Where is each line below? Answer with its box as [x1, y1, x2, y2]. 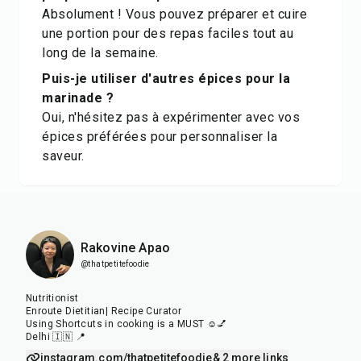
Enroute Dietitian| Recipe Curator [26, 305, 182, 317]
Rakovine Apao [81, 240, 170, 255]
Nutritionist [26, 293, 79, 304]
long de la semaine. [42, 45, 159, 60]
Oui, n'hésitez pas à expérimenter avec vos [42, 110, 300, 125]
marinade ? [42, 90, 114, 106]
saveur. [42, 148, 85, 164]
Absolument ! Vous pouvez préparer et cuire [42, 6, 307, 22]
